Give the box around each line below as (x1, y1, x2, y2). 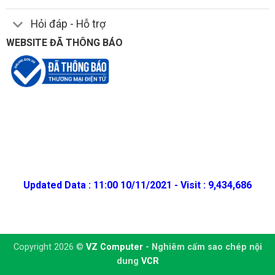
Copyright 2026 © (13, 241, 86, 252)
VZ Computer (85, 241, 143, 252)
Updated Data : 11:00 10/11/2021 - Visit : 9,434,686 (23, 179, 252, 191)
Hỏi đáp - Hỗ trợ (31, 18, 106, 31)
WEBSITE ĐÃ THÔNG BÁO (6, 36, 123, 48)
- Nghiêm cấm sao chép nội (142, 241, 262, 252)
